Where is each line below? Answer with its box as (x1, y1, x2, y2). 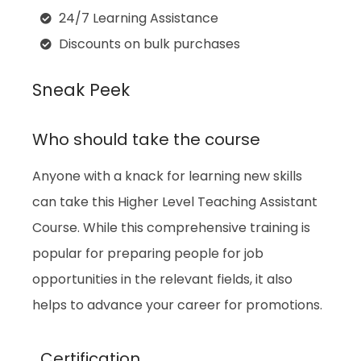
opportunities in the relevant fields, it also (32, 270, 293, 289)
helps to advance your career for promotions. (32, 296, 322, 315)
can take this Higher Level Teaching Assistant (32, 193, 317, 212)
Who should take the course (32, 128, 260, 151)
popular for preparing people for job (32, 244, 263, 263)
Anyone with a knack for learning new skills (32, 167, 302, 186)
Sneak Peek (32, 78, 130, 102)
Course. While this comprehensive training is (32, 218, 310, 238)
